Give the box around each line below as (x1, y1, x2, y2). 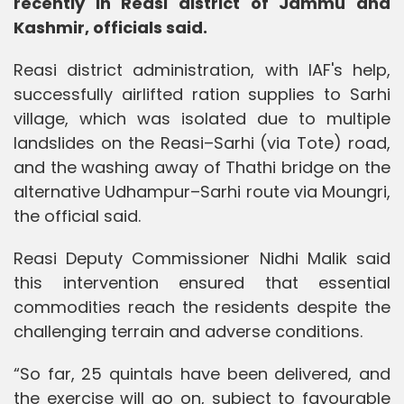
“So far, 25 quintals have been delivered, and (14, 362, 390, 385)
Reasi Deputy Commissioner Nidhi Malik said (14, 246, 390, 270)
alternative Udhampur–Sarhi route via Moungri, (14, 179, 390, 203)
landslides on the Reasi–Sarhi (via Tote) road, (14, 131, 390, 154)
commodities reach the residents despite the (14, 295, 390, 318)
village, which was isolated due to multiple (14, 106, 390, 130)
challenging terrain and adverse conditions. (14, 319, 363, 343)
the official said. (14, 204, 141, 227)
